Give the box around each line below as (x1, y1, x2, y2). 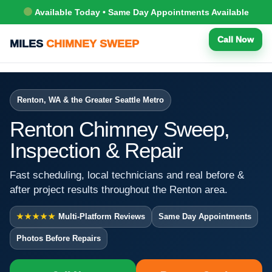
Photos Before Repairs (16, 233, 101, 243)
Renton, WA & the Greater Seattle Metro (17, 95, 164, 104)
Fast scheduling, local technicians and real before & (10, 169, 244, 181)
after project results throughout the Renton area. (10, 183, 228, 195)
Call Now (217, 35, 254, 44)
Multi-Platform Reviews (56, 211, 145, 221)
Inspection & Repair (10, 138, 183, 162)
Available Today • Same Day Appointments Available (32, 7, 249, 17)
